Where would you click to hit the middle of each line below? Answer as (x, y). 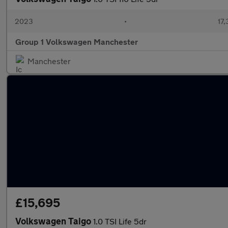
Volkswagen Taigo (54, 221)
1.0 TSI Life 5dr (120, 221)
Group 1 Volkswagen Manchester (77, 41)
